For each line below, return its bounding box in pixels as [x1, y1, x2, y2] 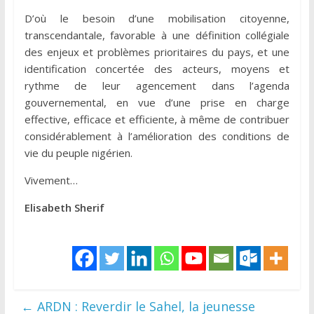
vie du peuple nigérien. [24, 145, 132, 160]
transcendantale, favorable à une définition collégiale [24, 27, 290, 42]
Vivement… [24, 172, 78, 187]
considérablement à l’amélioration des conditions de [24, 128, 290, 143]
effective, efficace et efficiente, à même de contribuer [24, 111, 290, 126]
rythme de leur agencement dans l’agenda [24, 78, 290, 93]
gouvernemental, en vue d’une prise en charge [24, 95, 290, 109]
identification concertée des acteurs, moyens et [24, 61, 290, 76]
